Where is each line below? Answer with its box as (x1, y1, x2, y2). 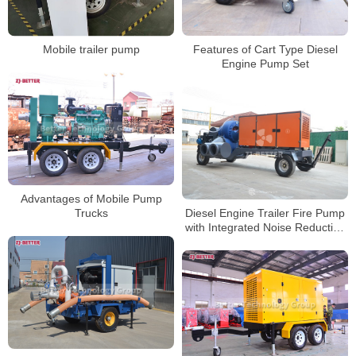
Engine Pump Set (221, 57, 309, 70)
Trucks (74, 207, 108, 220)
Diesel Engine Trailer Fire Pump (185, 206, 345, 219)
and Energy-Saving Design (198, 234, 332, 248)
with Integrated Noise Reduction (184, 220, 346, 234)
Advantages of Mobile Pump (20, 192, 162, 206)
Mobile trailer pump (42, 43, 140, 56)
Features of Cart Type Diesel (192, 43, 338, 56)
